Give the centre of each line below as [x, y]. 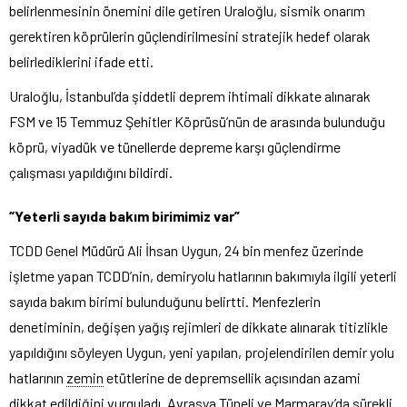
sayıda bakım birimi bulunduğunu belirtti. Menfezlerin [165, 301]
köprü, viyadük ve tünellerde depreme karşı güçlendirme [175, 146]
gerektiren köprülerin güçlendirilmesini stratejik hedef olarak [190, 35]
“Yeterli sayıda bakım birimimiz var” [124, 215]
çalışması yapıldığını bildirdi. [91, 172]
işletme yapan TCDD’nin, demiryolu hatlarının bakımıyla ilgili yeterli [203, 275]
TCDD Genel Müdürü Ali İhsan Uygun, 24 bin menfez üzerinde [186, 250]
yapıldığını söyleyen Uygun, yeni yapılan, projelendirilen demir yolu [202, 352]
